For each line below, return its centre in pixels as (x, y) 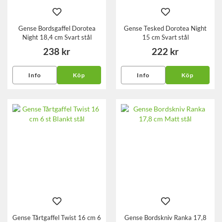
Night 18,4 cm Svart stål (57, 37)
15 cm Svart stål (165, 37)
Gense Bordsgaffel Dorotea (57, 28)
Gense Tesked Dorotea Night (165, 28)
